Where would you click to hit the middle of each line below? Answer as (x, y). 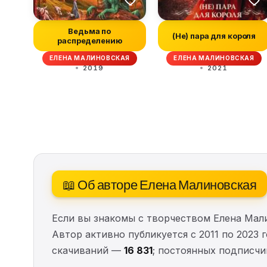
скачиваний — (88, 250)
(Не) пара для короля (214, 35)
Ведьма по (90, 31)
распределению (90, 40)
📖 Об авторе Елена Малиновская (160, 183)
